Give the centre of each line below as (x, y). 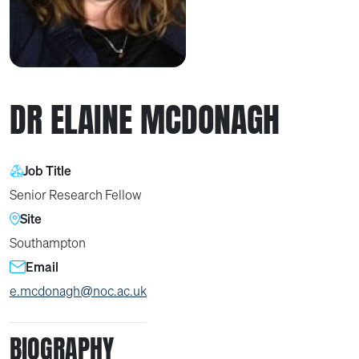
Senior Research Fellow (76, 195)
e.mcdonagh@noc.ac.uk (78, 291)
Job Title (47, 171)
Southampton (48, 243)
